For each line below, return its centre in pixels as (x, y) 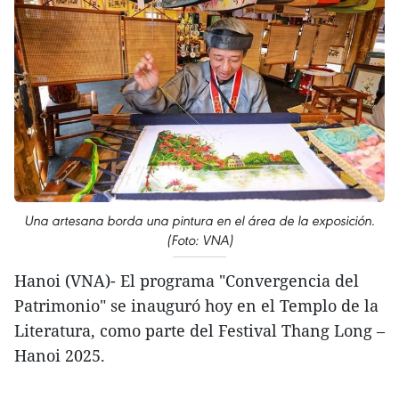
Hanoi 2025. (60, 356)
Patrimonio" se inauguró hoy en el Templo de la (196, 306)
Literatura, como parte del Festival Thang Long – (199, 331)
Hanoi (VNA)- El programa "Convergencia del (187, 281)
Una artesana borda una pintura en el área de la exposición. (199, 221)
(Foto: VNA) (199, 240)
